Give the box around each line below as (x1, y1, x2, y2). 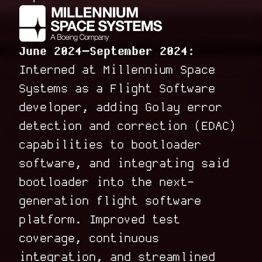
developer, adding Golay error (19, 101, 222, 115)
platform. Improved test (19, 213, 180, 227)
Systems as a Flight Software (19, 82, 215, 96)
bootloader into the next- (19, 175, 194, 189)
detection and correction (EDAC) (19, 119, 236, 133)
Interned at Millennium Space (19, 63, 215, 77)
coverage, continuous (19, 232, 159, 246)
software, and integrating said (19, 157, 229, 171)
